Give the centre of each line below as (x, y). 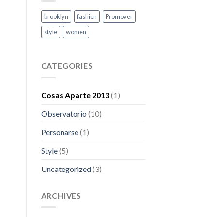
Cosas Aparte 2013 (75, 95)
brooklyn (56, 17)
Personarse (60, 132)
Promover (119, 17)
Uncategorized (66, 169)
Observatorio (64, 113)
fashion (87, 17)
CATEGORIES (67, 66)
